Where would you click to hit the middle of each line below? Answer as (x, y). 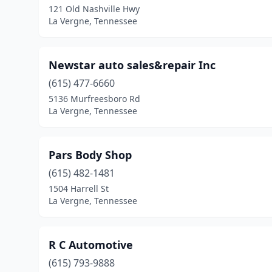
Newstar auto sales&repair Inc (132, 65)
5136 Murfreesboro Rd (94, 99)
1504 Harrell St (79, 189)
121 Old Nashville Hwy (94, 9)
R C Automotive (91, 245)
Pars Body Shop (90, 155)
